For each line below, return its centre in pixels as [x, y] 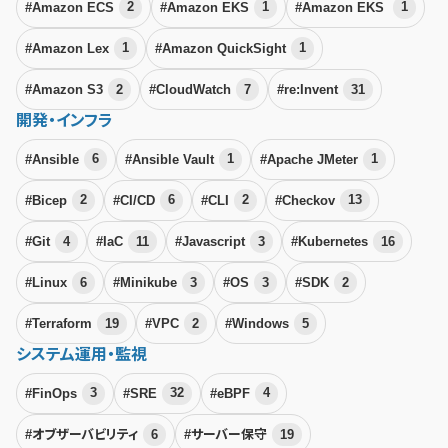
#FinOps [53, 393]
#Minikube [146, 282]
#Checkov [306, 200]
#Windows [258, 323]
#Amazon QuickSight [222, 48]
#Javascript [211, 241]
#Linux [48, 282]
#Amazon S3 [66, 89]
